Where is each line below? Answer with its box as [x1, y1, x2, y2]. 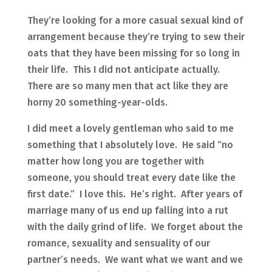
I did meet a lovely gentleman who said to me [27, 123, 234, 135]
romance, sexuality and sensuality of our [27, 237, 210, 250]
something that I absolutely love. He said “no [27, 139, 233, 151]
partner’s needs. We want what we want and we [27, 254, 243, 266]
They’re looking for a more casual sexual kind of [27, 15, 243, 27]
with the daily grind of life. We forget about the [27, 221, 243, 233]
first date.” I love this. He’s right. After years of [27, 188, 242, 200]
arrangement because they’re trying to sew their [27, 31, 245, 43]
